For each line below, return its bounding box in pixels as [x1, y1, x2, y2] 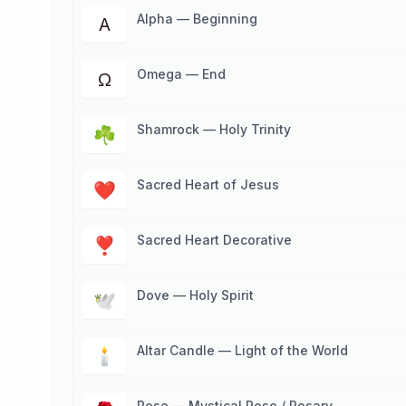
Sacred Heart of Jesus [137, 177, 279, 192]
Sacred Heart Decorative [137, 232, 292, 247]
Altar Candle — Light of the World [137, 343, 348, 358]
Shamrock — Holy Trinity [137, 121, 291, 137]
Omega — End [137, 66, 226, 82]
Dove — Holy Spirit [137, 287, 254, 303]
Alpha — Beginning [137, 11, 257, 26]
